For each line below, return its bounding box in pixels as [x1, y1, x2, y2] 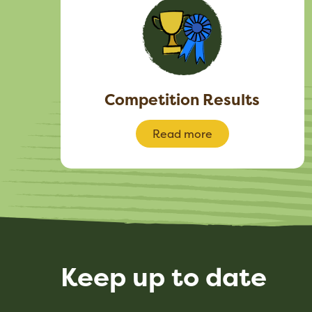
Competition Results [104, 89, 260, 110]
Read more [152, 126, 212, 141]
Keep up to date [61, 259, 267, 295]
